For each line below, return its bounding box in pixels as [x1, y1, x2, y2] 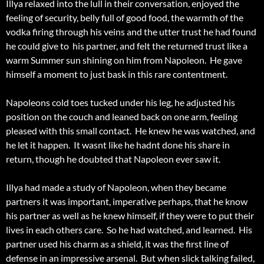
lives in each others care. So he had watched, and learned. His [6, 224, 252, 236]
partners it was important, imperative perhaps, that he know [6, 196, 247, 207]
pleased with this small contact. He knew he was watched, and [6, 125, 255, 137]
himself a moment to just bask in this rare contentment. [6, 68, 227, 80]
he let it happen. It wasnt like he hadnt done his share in [6, 139, 230, 151]
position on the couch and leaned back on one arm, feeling [6, 111, 237, 123]
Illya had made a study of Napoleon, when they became [6, 181, 226, 193]
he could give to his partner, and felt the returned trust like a [6, 40, 247, 52]
